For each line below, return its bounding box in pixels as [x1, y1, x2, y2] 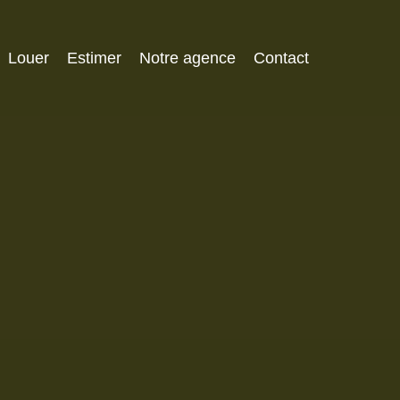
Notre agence [139, 48, 236, 67]
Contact [254, 48, 309, 67]
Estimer [67, 48, 121, 67]
